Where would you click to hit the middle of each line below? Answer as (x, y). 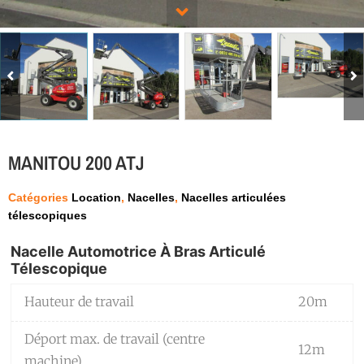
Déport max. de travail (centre (115, 338)
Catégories (38, 197)
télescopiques (48, 215)
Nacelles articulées (234, 197)
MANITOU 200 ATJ (76, 162)
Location (96, 197)
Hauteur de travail (79, 301)
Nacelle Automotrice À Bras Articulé (138, 251)
